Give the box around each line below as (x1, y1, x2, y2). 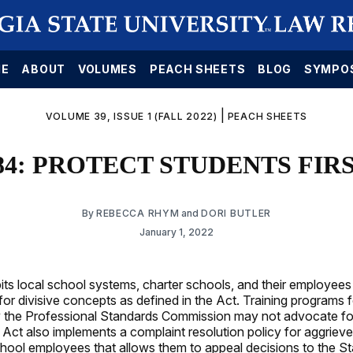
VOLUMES (77, 62, 137, 76)
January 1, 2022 (139, 225, 214, 238)
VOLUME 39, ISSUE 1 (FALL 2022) (45, 110, 217, 122)
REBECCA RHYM (95, 206, 180, 219)
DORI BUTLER (201, 206, 272, 219)
